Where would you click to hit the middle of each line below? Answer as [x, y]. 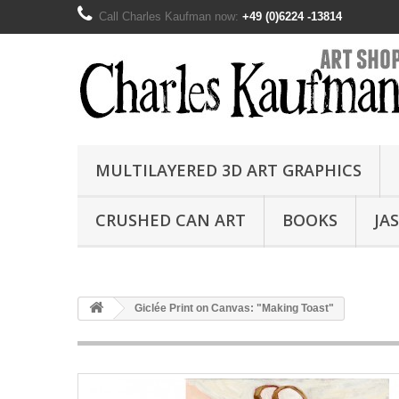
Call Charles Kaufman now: [171, 16]
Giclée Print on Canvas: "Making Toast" [233, 308]
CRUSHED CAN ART [171, 220]
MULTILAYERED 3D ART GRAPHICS [228, 170]
